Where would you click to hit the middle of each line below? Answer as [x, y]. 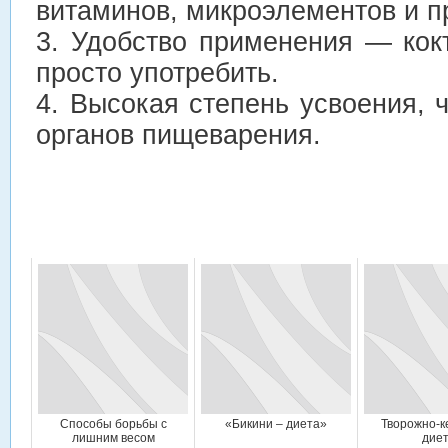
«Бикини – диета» [276, 424]
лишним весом [113, 438]
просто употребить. [157, 72]
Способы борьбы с [113, 424]
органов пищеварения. [178, 134]
